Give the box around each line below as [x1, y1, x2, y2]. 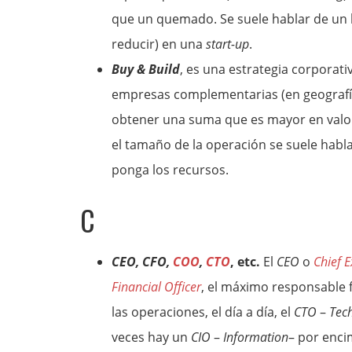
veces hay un [112, 328, 191, 346]
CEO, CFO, [112, 253, 173, 270]
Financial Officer [112, 278, 201, 295]
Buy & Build [112, 60, 180, 78]
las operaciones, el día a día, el [112, 303, 294, 321]
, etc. [230, 253, 260, 270]
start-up [206, 35, 249, 53]
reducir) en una [112, 35, 206, 53]
